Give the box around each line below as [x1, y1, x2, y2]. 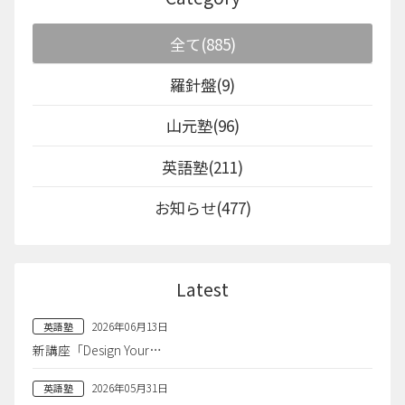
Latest [176, 277, 229, 303]
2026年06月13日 [92, 317, 169, 334]
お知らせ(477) [154, 195, 251, 219]
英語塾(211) [162, 155, 243, 178]
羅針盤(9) [170, 72, 235, 96]
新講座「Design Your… [33, 341, 163, 360]
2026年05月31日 [92, 380, 169, 396]
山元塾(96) [165, 114, 240, 137]
